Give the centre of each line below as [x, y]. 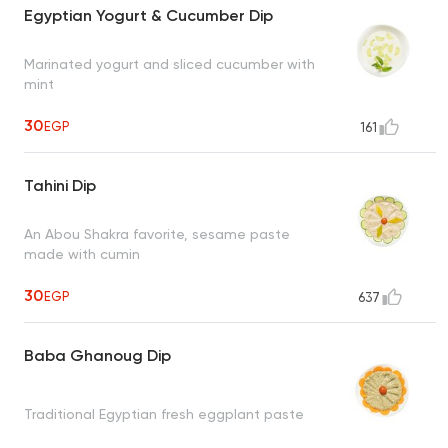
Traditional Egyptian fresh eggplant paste [164, 413]
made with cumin [82, 253]
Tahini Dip [60, 186]
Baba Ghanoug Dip [97, 356]
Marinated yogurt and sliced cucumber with [169, 63]
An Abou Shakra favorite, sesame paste [157, 233]
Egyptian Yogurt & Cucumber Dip [148, 16]
